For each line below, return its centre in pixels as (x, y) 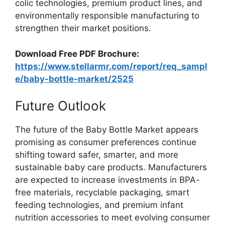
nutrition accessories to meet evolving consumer (113, 217)
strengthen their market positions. (84, 28)
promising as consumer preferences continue (106, 142)
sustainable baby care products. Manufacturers (111, 167)
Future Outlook (61, 106)
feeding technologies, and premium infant (99, 205)
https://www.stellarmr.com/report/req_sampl (111, 66)
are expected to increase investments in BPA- (107, 180)
